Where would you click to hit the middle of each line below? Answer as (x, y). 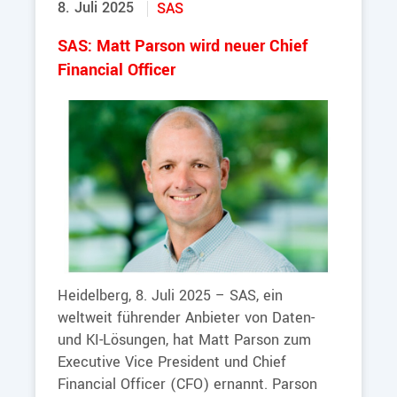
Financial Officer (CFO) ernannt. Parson (187, 385)
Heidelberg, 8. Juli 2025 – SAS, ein (170, 296)
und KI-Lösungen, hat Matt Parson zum (184, 340)
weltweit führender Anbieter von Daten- (186, 318)
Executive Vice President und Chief (172, 362)
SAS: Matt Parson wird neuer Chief (183, 47)
